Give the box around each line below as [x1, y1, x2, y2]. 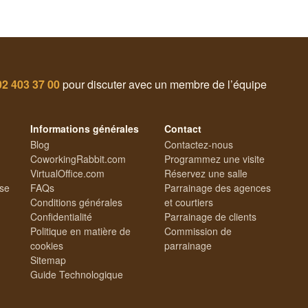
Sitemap [30, 253, 66, 267]
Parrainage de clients [164, 210, 256, 224]
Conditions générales [30, 195, 122, 210]
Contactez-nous [164, 137, 233, 152]
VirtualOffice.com [30, 166, 104, 181]
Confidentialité [30, 210, 92, 224]
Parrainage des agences [164, 181, 271, 195]
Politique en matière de [30, 224, 131, 239]
